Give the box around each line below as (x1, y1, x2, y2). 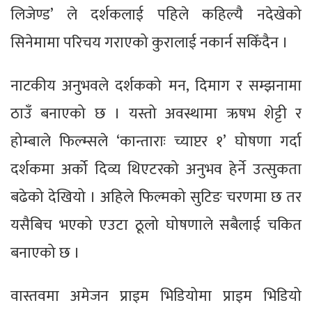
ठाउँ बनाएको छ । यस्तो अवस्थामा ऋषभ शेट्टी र (10, 100, 302, 127)
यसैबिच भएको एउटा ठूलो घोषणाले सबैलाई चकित (10, 212, 302, 238)
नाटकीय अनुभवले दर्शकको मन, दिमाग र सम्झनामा (10, 72, 302, 99)
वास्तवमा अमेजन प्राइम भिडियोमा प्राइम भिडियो (10, 283, 302, 309)
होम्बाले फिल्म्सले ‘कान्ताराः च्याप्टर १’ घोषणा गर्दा (10, 128, 302, 155)
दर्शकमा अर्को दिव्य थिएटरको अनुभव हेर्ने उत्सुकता (10, 156, 302, 182)
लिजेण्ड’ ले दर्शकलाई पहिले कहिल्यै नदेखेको (10, 1, 302, 28)
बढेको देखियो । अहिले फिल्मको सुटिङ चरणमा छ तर (10, 184, 302, 210)
